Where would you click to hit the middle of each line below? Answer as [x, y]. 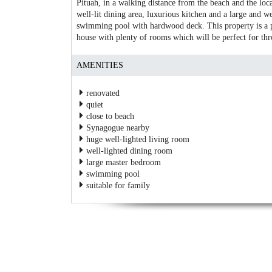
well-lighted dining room [129, 151]
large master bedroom [123, 162]
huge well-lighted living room [137, 139]
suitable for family [117, 185]
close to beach [110, 116]
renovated [102, 93]
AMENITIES [99, 65]
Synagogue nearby [117, 127]
